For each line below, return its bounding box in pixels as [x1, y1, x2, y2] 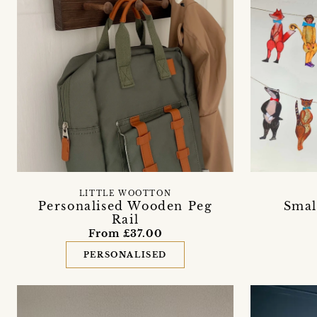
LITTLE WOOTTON [79, 189, 172, 198]
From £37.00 [88, 226, 163, 240]
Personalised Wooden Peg [38, 198, 213, 213]
